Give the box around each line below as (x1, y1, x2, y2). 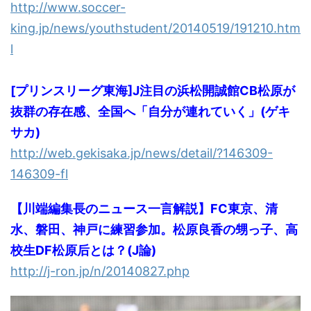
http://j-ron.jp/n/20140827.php (10, 264, 190, 278)
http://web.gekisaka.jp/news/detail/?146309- (10, 146, 273, 160)
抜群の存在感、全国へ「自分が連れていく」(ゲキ (10, 104, 290, 119)
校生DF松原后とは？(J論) (10, 243, 156, 258)
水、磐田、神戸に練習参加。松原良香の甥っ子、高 (10, 222, 298, 237)
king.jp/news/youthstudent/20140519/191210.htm (10, 21, 301, 35)
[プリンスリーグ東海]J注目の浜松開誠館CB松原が (10, 83, 295, 98)
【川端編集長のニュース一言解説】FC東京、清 (10, 201, 278, 216)
